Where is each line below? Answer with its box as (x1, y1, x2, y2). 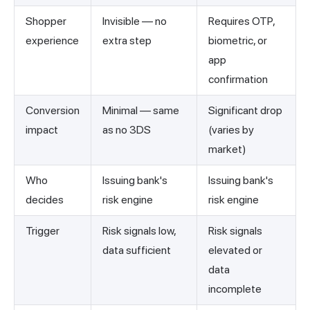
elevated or (208, 244, 262, 257)
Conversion (26, 104, 80, 118)
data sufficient (102, 244, 171, 257)
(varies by (208, 123, 254, 137)
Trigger (26, 224, 60, 238)
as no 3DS (102, 123, 151, 137)
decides (26, 193, 64, 207)
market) (208, 143, 246, 156)
